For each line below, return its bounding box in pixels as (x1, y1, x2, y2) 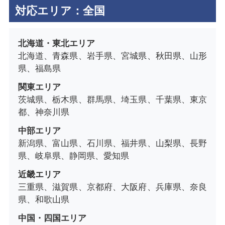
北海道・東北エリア (18, 38, 95, 48)
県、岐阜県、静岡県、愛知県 (18, 151, 129, 161)
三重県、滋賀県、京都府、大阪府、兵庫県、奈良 (18, 182, 207, 192)
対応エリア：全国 (15, 5, 105, 18)
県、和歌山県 (18, 194, 69, 204)
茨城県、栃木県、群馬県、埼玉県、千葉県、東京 (18, 94, 207, 104)
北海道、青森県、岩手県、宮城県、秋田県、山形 (18, 51, 207, 61)
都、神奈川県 (18, 107, 69, 117)
